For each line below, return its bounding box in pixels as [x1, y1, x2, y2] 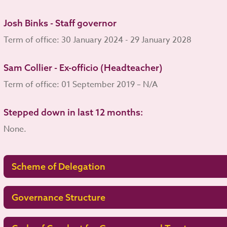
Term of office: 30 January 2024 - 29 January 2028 [3, 33, 192, 46]
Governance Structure [11, 191, 105, 203]
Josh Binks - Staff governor [3, 17, 117, 29]
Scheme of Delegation [11, 160, 105, 172]
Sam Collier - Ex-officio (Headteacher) [3, 61, 163, 73]
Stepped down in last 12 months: [3, 106, 143, 118]
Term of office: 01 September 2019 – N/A [3, 78, 158, 91]
